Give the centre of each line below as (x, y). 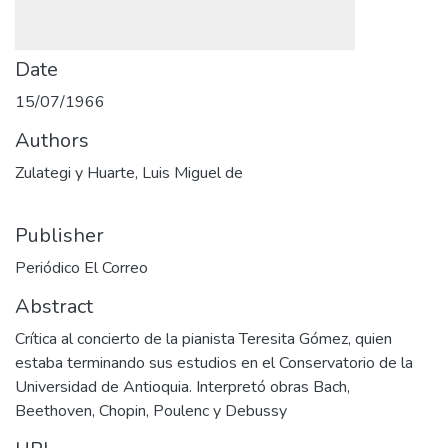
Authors (52, 140)
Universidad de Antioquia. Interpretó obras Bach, (182, 387)
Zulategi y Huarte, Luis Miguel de (129, 173)
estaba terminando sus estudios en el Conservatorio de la (214, 363)
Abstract (54, 306)
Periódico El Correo (81, 268)
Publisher (59, 235)
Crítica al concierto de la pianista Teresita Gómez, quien (203, 339)
